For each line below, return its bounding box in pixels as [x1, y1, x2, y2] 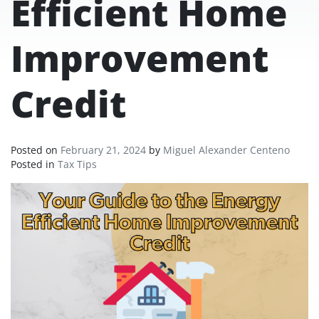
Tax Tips [58, 157, 97, 171]
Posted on [11, 142, 61, 157]
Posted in [11, 157, 58, 171]
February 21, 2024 [61, 142, 146, 157]
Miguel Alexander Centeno [163, 142, 290, 157]
